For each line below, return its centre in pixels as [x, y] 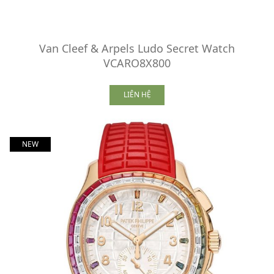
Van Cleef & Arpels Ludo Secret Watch [137, 48]
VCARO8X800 [137, 63]
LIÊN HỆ [137, 95]
